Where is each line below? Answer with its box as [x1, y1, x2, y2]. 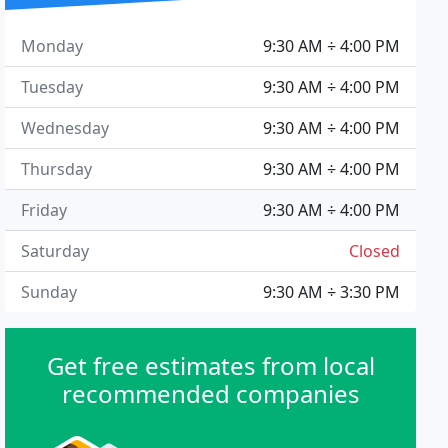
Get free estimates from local [46, 349, 375, 382]
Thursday [21, 158, 93, 180]
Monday [21, 35, 84, 57]
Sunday [21, 281, 78, 303]
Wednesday [21, 117, 110, 139]
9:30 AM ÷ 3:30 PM [262, 281, 400, 303]
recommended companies [61, 377, 360, 410]
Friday [21, 199, 68, 221]
